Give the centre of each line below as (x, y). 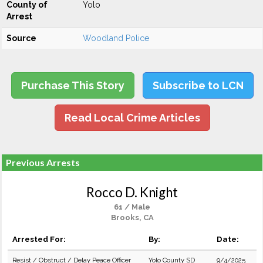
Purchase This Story (73, 85)
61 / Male (132, 207)
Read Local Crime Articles (132, 118)
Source (21, 38)
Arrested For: (39, 239)
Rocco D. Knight (132, 192)
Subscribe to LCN (198, 85)
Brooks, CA (132, 218)
